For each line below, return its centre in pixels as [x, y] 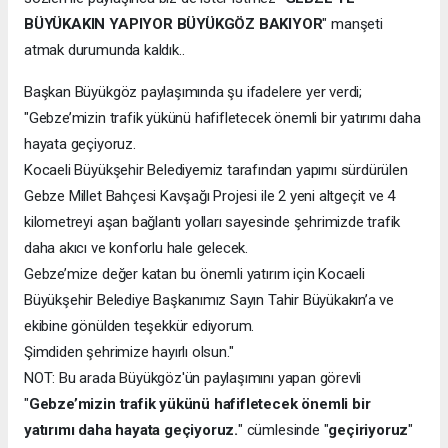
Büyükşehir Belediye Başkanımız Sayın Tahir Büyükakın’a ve [209, 300]
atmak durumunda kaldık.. [104, 50]
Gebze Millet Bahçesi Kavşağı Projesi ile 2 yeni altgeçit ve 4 [210, 196]
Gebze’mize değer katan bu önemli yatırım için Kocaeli [194, 274]
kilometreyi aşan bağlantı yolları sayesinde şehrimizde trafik [212, 222]
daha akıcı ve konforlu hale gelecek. [136, 248]
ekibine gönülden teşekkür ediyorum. [139, 326]
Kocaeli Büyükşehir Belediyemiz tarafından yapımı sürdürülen [216, 170]
